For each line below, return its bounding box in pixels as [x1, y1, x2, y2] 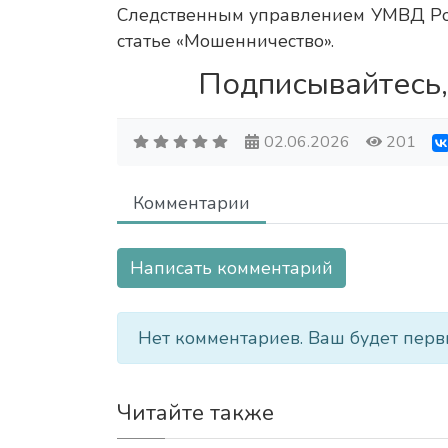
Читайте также [117, 398, 274, 429]
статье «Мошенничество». [117, 29, 334, 54]
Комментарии [133, 191, 250, 216]
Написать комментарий [130, 256, 333, 281]
